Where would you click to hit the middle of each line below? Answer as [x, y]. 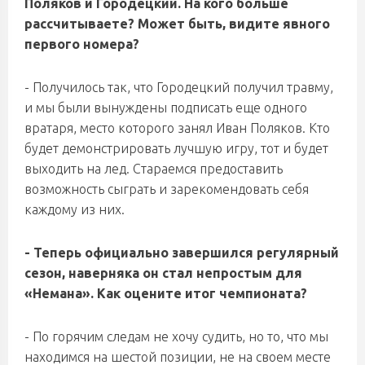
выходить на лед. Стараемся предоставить [154, 169]
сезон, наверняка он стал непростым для [163, 273]
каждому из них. [75, 209]
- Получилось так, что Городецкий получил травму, [179, 87]
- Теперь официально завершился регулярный [182, 253]
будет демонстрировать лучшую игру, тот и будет [176, 148]
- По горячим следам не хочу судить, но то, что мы [176, 336]
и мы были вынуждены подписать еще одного [166, 108]
